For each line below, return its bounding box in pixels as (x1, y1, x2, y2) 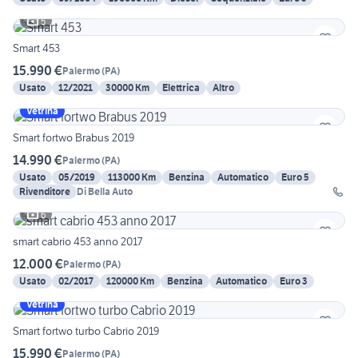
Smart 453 (13, 41, 60, 56)
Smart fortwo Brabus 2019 (13, 130, 134, 145)
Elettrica (162, 82, 200, 94)
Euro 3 (280, 275, 308, 288)
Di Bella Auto (77, 185, 133, 198)
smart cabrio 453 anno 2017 (13, 234, 142, 249)
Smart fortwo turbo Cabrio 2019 (13, 324, 159, 339)
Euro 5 (281, 171, 309, 184)
